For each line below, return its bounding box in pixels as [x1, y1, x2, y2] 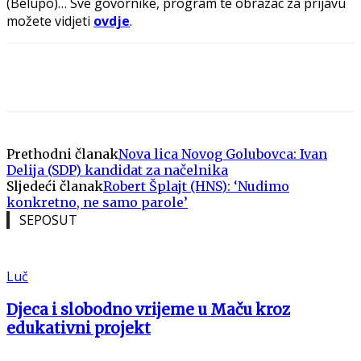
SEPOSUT [19, 210, 77, 229]
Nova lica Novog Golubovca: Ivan [118, 145, 327, 162]
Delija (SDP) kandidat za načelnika [6, 161, 228, 178]
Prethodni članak [6, 145, 118, 162]
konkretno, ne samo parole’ [6, 193, 188, 210]
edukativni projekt [6, 318, 151, 338]
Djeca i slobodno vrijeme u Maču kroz [6, 300, 290, 319]
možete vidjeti [6, 11, 93, 30]
